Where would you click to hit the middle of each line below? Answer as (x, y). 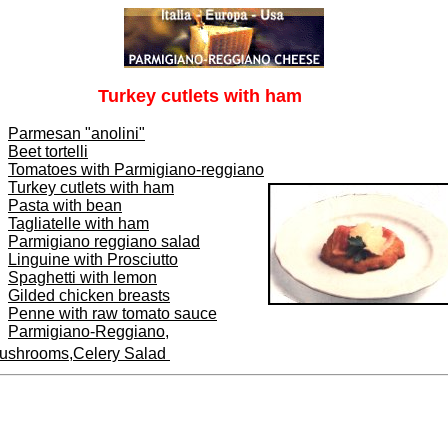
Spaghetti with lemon (82, 277)
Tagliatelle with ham (78, 223)
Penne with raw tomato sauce (112, 313)
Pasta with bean (65, 205)
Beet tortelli (48, 151)
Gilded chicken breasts (89, 295)
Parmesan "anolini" (76, 133)
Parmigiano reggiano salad (104, 241)
